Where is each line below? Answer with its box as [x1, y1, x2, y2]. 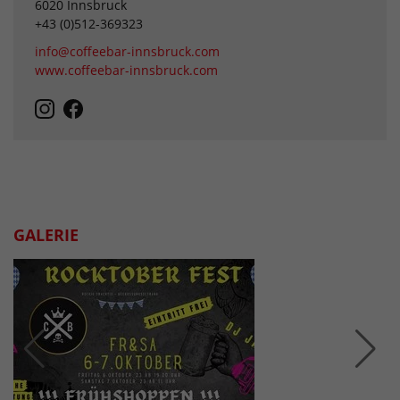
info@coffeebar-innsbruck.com [35, 43, 220, 61]
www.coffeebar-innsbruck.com [35, 62, 218, 79]
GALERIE [13, 223, 79, 246]
